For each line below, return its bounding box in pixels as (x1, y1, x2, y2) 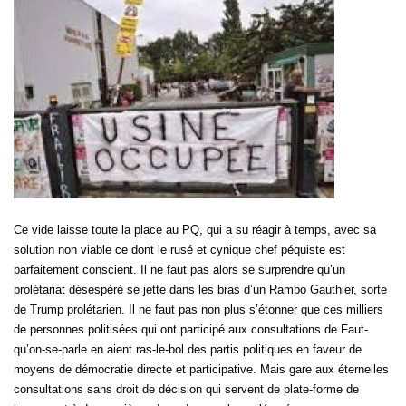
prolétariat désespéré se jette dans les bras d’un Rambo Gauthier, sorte (14, 283, 387, 297)
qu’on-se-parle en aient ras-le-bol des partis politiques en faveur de (14, 343, 362, 357)
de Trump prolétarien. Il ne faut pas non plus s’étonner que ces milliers (14, 303, 383, 317)
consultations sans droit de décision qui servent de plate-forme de (14, 382, 359, 397)
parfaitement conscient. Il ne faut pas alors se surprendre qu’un (14, 263, 345, 277)
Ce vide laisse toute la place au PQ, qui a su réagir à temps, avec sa (14, 223, 376, 237)
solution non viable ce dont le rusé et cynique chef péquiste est (14, 243, 345, 257)
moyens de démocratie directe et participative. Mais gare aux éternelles (14, 362, 389, 377)
